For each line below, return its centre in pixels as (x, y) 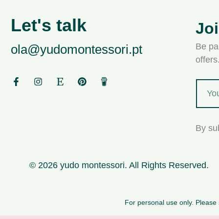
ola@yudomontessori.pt (77, 50)
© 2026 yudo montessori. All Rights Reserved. (119, 165)
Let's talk (49, 25)
